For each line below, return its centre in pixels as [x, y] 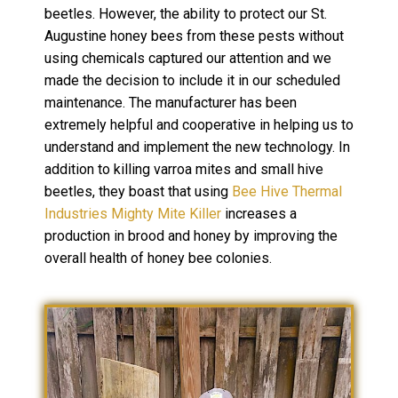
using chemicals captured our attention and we [188, 59]
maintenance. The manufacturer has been [171, 103]
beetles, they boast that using [138, 192]
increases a [259, 214]
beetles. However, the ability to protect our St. [186, 14]
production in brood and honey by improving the [191, 236]
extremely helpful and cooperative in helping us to [199, 125]
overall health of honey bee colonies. [160, 259]
